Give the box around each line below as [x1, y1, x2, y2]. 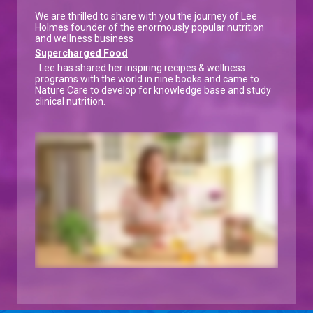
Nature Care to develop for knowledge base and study [35, 84, 271, 96]
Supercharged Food [35, 47, 128, 59]
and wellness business [35, 32, 133, 44]
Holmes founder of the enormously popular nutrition [35, 21, 264, 33]
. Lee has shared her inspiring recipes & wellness [35, 61, 245, 73]
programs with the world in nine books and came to [35, 73, 259, 85]
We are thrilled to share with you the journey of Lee [35, 10, 257, 22]
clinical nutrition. [35, 95, 105, 107]
